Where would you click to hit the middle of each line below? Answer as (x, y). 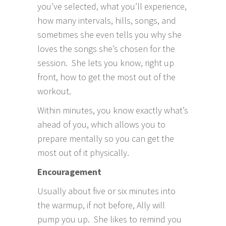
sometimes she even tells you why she (109, 34)
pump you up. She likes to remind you (109, 219)
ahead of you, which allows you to (101, 124)
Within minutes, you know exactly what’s (113, 110)
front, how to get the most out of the (106, 77)
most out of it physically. (85, 152)
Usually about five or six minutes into (106, 191)
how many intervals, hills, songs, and (107, 20)
